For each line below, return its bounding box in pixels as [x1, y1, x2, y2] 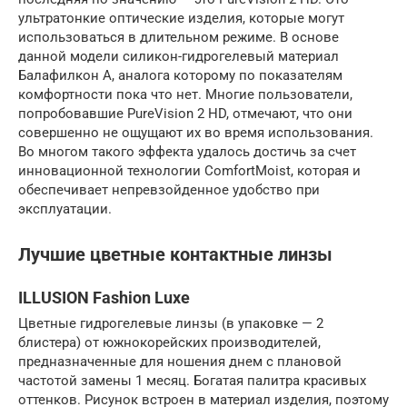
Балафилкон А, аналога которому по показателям [18, 66, 342, 84]
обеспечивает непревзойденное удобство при [18, 181, 320, 198]
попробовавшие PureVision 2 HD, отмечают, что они [18, 104, 352, 122]
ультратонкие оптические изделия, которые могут [18, 9, 344, 26]
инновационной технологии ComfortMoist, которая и [18, 162, 361, 179]
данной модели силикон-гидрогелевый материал [18, 47, 339, 65]
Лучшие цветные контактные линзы [18, 243, 333, 265]
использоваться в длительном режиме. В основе [18, 28, 339, 45]
